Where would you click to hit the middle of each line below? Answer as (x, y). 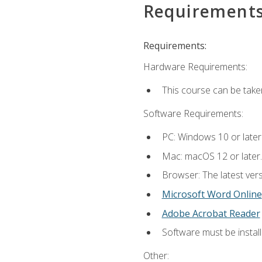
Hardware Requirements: (195, 66)
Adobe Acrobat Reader (211, 213)
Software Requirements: (193, 114)
